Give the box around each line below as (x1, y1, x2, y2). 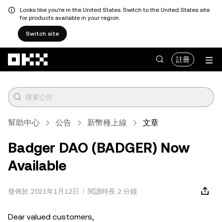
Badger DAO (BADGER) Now (8, 140, 190, 156)
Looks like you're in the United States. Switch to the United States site (20, 6, 210, 13)
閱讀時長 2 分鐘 (88, 187, 137, 195)
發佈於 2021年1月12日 (8, 187, 79, 195)
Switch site (26, 30, 59, 37)
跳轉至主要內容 (3, 47, 52, 55)
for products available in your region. (20, 14, 120, 21)
